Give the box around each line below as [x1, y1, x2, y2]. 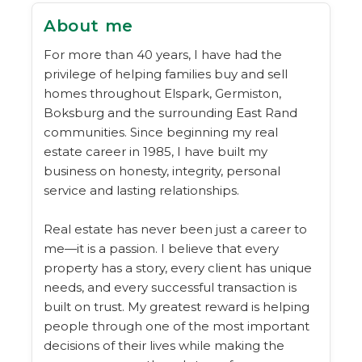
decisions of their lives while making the [44, 337, 284, 353]
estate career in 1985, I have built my [44, 143, 267, 159]
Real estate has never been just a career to [44, 221, 307, 237]
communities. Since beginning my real [44, 124, 278, 140]
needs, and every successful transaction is [44, 279, 297, 295]
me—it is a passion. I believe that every [44, 240, 279, 256]
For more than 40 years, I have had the [44, 46, 282, 62]
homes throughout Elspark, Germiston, [44, 85, 281, 101]
